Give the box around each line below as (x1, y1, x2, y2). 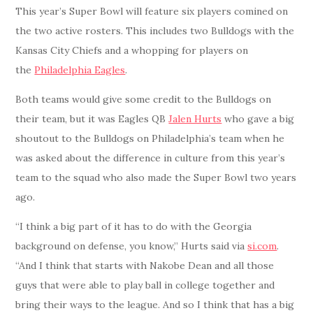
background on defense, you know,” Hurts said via (15, 240, 248, 253)
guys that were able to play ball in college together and (15, 279, 275, 292)
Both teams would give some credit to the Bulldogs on (15, 93, 272, 106)
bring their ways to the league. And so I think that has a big (15, 298, 295, 312)
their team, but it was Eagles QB (15, 112, 169, 126)
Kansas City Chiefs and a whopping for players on (15, 44, 249, 57)
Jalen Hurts (168, 112, 222, 126)
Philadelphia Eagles (34, 64, 126, 77)
